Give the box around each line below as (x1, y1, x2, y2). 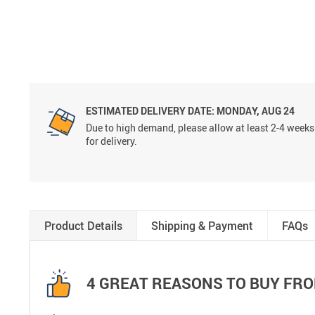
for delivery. (86, 134, 137, 148)
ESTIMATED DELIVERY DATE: (86, 103, 214, 117)
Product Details (44, 217, 122, 233)
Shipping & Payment (151, 217, 253, 233)
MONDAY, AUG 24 (214, 103, 295, 117)
